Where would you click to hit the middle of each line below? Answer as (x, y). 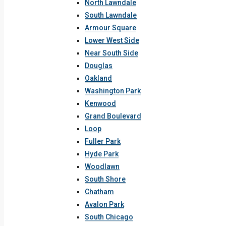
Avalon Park (104, 204)
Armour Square (110, 28)
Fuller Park (103, 141)
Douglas (99, 66)
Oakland (98, 78)
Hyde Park (102, 154)
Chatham (99, 192)
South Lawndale (111, 15)
